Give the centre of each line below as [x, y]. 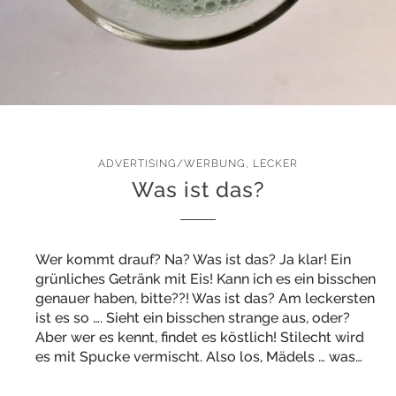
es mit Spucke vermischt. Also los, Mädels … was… [199, 357]
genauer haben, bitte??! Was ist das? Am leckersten [205, 298]
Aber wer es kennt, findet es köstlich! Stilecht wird [200, 337]
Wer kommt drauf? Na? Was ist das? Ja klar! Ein [193, 259]
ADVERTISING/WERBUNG [172, 164]
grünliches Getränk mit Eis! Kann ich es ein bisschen [206, 279]
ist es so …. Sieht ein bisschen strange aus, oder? [193, 318]
